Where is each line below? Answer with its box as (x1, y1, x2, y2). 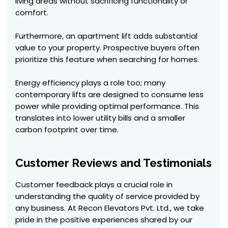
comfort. (15, 7, 48, 18)
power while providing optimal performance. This (15, 101, 199, 111)
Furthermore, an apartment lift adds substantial (15, 31, 197, 41)
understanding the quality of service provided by (15, 191, 199, 202)
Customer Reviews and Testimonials (15, 156, 212, 169)
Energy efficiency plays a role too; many (15, 77, 165, 88)
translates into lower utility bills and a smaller (15, 112, 185, 123)
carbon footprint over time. (15, 124, 119, 135)
